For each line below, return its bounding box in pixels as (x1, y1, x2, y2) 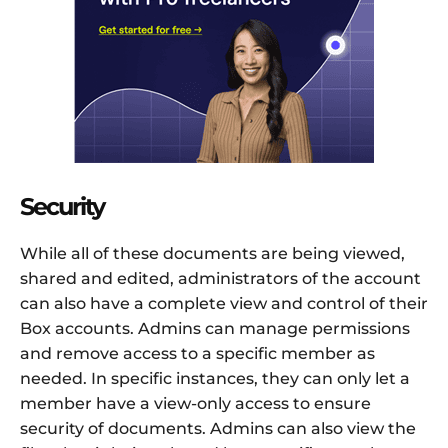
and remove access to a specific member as (20, 344, 375, 364)
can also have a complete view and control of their (20, 294, 428, 314)
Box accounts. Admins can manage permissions (20, 319, 410, 339)
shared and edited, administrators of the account (20, 269, 421, 289)
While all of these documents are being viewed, (20, 244, 405, 264)
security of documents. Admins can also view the (20, 419, 416, 439)
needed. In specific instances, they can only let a (20, 369, 410, 389)
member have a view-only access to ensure (20, 394, 371, 414)
